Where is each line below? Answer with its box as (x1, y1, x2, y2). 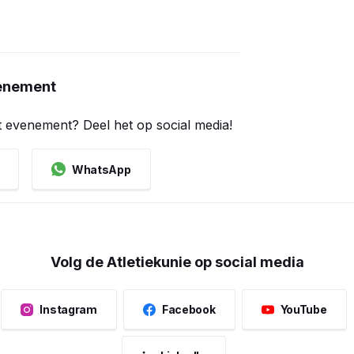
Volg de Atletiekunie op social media (50, 254, 304, 270)
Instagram (40, 303, 97, 316)
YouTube (280, 303, 327, 316)
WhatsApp (71, 162, 131, 176)
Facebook (161, 303, 216, 316)
